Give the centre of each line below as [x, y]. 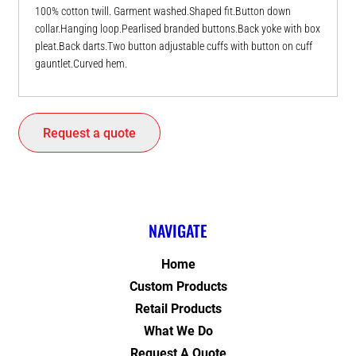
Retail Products [178, 309]
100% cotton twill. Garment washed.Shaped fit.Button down [163, 12]
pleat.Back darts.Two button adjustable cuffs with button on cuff [174, 46]
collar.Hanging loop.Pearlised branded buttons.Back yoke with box [178, 29]
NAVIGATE [178, 231]
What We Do [178, 331]
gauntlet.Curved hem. [81, 64]
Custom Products [178, 287]
